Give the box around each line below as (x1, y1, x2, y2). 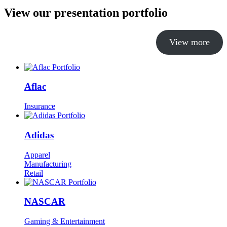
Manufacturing (24, 159, 71, 168)
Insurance (24, 102, 55, 111)
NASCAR (24, 196, 65, 207)
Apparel (24, 150, 50, 159)
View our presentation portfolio (4, 6, 168, 19)
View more (169, 36, 210, 47)
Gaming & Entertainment (24, 217, 105, 225)
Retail (24, 168, 43, 177)
